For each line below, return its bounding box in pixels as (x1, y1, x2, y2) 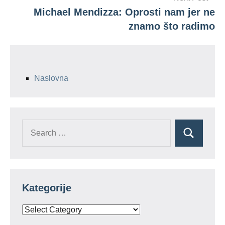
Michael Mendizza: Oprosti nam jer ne (34, 7, 215, 18)
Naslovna (34, 74, 68, 82)
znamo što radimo (129, 21, 215, 32)
